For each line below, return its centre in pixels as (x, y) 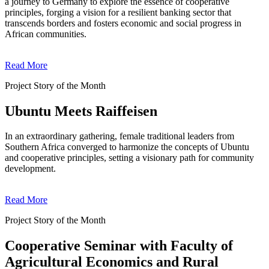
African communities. (46, 34)
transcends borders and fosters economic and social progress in (123, 23)
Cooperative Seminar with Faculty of (119, 246)
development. (30, 169)
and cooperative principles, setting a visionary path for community (129, 158)
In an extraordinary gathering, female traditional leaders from (119, 136)
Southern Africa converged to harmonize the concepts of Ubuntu (127, 147)
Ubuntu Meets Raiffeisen (81, 111)
